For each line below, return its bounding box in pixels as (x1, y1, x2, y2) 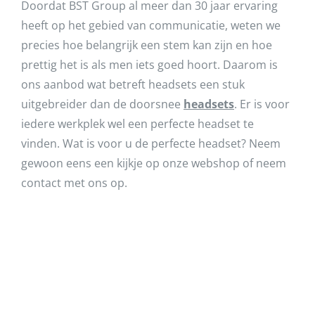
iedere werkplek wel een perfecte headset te (21, 116, 254, 132)
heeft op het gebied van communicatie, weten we (21, 18, 281, 34)
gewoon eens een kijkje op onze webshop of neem (21, 155, 286, 172)
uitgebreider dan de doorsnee (21, 96, 184, 112)
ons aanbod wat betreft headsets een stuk (21, 77, 245, 93)
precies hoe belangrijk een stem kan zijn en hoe (21, 37, 272, 53)
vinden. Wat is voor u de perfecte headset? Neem (21, 136, 281, 152)
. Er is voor (234, 96, 290, 112)
